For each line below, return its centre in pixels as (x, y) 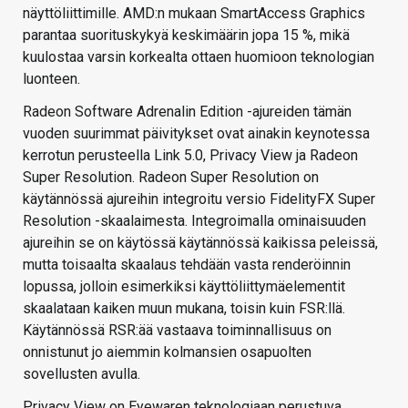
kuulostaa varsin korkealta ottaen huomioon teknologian (199, 57)
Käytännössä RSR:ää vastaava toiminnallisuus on (177, 331)
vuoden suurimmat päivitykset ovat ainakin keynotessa (196, 134)
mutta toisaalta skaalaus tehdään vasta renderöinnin (187, 265)
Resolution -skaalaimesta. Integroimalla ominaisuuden (194, 221)
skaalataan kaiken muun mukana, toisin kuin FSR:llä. (184, 309)
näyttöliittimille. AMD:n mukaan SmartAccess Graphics (194, 14)
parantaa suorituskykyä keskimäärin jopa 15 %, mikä (186, 36)
